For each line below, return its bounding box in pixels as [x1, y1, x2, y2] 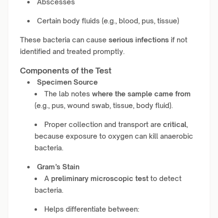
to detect [148, 174, 182, 182]
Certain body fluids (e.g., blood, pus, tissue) [37, 17, 179, 25]
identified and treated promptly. [20, 47, 125, 55]
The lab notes [44, 90, 92, 98]
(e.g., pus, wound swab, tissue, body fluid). [35, 101, 173, 109]
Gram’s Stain [37, 163, 79, 171]
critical [163, 120, 186, 128]
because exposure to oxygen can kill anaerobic [35, 132, 193, 140]
